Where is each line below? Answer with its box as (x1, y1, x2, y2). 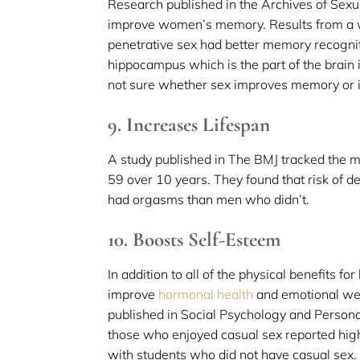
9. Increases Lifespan (108, 112, 271, 137)
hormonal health (158, 285, 254, 302)
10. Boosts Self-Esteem (108, 227, 281, 252)
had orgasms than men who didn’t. (108, 190, 310, 207)
